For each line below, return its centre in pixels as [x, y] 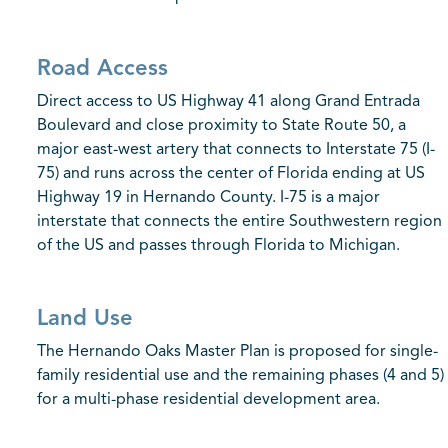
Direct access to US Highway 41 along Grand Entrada [228, 102]
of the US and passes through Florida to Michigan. [218, 246]
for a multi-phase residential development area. [208, 400]
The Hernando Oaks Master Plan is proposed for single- [237, 352]
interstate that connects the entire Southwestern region [239, 222]
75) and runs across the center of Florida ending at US [231, 174]
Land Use [85, 319]
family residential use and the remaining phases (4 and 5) [240, 376]
